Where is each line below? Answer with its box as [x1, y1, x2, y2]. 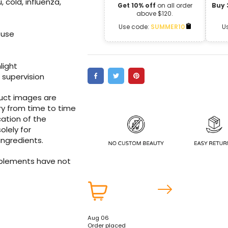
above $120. [136, 9, 174, 18]
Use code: [119, 22, 151, 32]
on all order [155, 1, 192, 10]
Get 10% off [117, 1, 156, 10]
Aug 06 [88, 214, 109, 222]
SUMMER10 [151, 22, 187, 32]
